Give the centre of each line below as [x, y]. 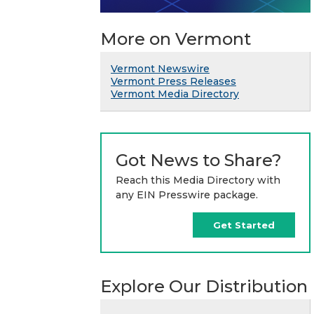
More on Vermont [176, 39]
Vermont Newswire [160, 68]
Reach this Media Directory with [198, 180]
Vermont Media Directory [175, 94]
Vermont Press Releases [173, 81]
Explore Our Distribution [204, 286]
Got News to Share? [199, 160]
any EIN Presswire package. [187, 194]
